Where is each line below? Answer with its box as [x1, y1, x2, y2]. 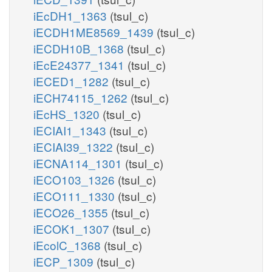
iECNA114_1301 [33, 154, 125, 171]
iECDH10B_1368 [33, 39, 127, 56]
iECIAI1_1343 [33, 121, 109, 138]
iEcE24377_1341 [33, 56, 127, 73]
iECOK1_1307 [33, 220, 112, 237]
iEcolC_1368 [33, 236, 104, 253]
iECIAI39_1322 [33, 138, 116, 155]
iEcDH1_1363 [33, 7, 110, 24]
